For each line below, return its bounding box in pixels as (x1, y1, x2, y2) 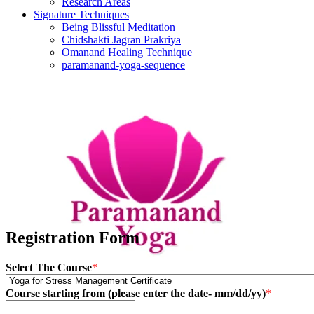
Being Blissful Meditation (62, 21, 175, 33)
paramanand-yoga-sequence (62, 59, 185, 71)
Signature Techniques (34, 8, 129, 20)
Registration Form (6, 228, 139, 247)
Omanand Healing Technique (62, 46, 192, 58)
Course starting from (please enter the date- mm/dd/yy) (6, 287, 266, 299)
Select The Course (6, 261, 92, 273)
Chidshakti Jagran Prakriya (62, 34, 181, 46)
